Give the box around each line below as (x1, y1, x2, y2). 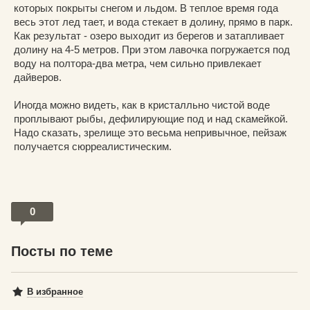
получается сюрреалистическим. (14, 140, 172, 152)
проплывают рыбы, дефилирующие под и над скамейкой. (14, 112, 288, 125)
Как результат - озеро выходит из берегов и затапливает (14, 29, 284, 42)
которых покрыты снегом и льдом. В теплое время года (14, 1, 278, 14)
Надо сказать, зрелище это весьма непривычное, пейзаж (14, 126, 286, 138)
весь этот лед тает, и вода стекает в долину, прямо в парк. (14, 15, 293, 28)
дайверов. (14, 71, 62, 83)
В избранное (27, 286, 83, 297)
